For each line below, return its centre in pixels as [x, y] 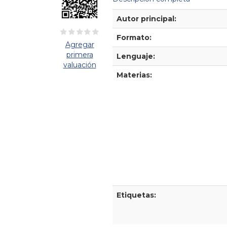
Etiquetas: [136, 195]
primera [80, 54]
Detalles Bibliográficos [152, 14]
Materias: [134, 75]
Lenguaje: [136, 56]
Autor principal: [146, 18]
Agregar [80, 44]
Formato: [134, 37]
